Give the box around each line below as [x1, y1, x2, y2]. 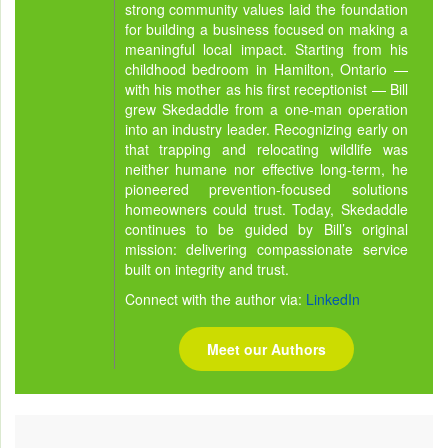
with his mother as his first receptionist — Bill [124, 79, 408, 100]
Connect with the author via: [124, 289, 306, 310]
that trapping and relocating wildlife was [124, 139, 408, 160]
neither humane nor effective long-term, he [124, 159, 408, 180]
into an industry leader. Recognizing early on [124, 119, 408, 140]
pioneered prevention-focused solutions [124, 179, 408, 200]
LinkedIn [305, 289, 360, 310]
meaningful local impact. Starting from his [124, 39, 408, 60]
